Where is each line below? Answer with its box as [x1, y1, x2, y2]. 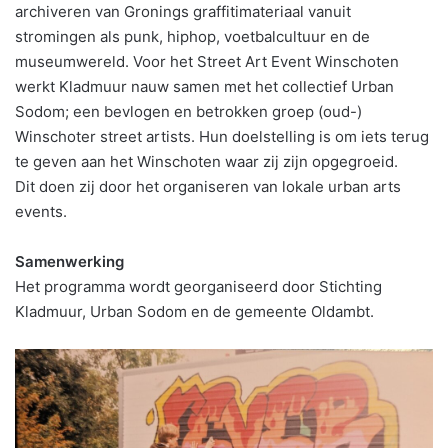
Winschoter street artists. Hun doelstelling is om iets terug [15, 127, 429, 147]
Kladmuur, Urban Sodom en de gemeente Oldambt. [15, 302, 374, 322]
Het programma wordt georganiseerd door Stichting [15, 277, 382, 297]
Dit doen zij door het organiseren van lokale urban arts [15, 177, 401, 197]
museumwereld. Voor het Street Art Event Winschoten [15, 52, 399, 72]
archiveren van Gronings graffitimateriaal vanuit [15, 2, 351, 22]
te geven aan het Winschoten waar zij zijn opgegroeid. [15, 152, 398, 172]
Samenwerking [15, 252, 124, 272]
